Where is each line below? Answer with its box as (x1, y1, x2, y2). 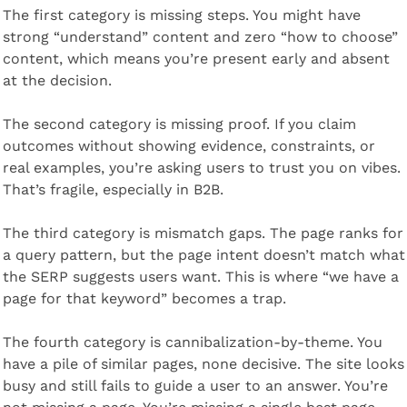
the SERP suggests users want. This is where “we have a (2, 267, 399, 285)
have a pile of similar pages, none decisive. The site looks (2, 354, 404, 372)
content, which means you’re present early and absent (2, 49, 390, 67)
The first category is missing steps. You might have (2, 5, 361, 24)
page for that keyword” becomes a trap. (2, 289, 286, 307)
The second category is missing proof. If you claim (2, 114, 356, 133)
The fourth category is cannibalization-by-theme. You (2, 333, 382, 351)
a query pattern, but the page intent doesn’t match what (2, 245, 405, 263)
